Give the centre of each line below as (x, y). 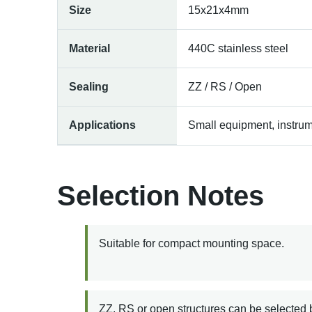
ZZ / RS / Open (225, 86)
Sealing (89, 86)
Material (89, 48)
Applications (102, 125)
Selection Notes (161, 195)
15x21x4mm (218, 10)
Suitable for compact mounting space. (192, 243)
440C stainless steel (238, 48)
